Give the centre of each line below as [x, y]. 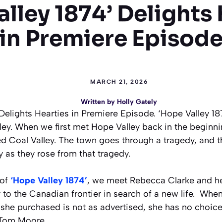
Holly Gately [137, 102]
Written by [99, 102]
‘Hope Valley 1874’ [49, 180]
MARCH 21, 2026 [119, 82]
